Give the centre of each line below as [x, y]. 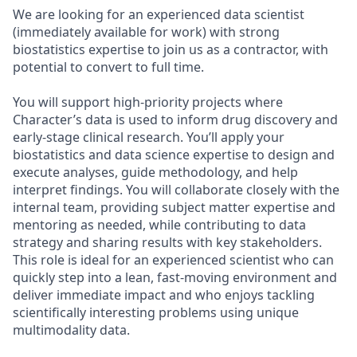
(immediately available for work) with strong [146, 32]
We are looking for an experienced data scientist [159, 15]
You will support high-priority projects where [148, 102]
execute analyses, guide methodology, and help [155, 173]
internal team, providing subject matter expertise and [174, 208]
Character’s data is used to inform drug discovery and [175, 120]
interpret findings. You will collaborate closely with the [176, 190]
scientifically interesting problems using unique [156, 313]
